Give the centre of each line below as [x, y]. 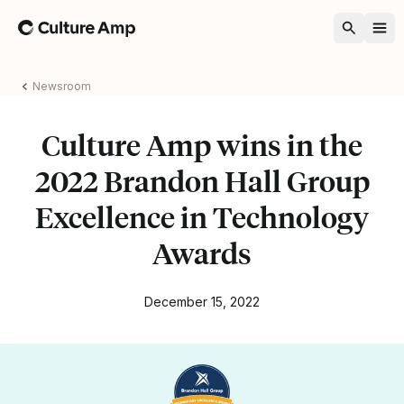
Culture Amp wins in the [202, 145]
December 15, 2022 [202, 301]
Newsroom [62, 86]
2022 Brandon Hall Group [202, 181]
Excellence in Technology [202, 217]
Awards [202, 253]
